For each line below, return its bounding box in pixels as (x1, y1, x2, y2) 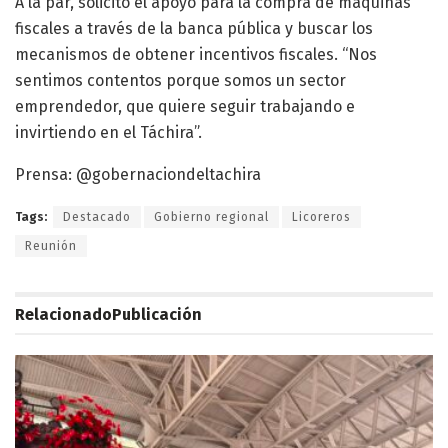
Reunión (25, 238, 77, 253)
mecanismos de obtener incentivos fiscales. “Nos (15, 44, 377, 64)
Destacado (63, 209, 131, 224)
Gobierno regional (154, 209, 269, 224)
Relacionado (15, 304, 112, 324)
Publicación (112, 304, 202, 324)
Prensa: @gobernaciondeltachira (15, 164, 261, 184)
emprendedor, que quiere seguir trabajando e (15, 96, 355, 116)
